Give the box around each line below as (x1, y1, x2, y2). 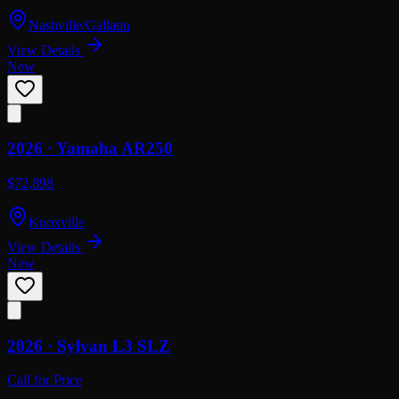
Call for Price (7, 372, 82, 388)
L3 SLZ (112, 336, 170, 355)
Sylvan (57, 336, 108, 355)
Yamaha (56, 139, 118, 159)
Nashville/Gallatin (28, 17, 130, 33)
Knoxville (28, 215, 85, 230)
